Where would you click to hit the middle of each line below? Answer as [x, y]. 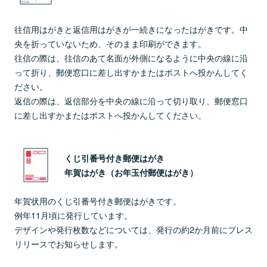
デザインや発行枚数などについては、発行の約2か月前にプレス [133, 229]
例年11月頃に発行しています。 [73, 215]
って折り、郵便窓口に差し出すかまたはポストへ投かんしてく [131, 72]
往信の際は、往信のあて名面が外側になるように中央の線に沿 [131, 58]
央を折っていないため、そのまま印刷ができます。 [110, 44]
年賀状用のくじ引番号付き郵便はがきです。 [98, 201]
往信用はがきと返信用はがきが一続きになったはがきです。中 [131, 29]
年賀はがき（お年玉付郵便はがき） [131, 173]
